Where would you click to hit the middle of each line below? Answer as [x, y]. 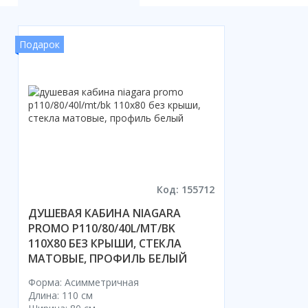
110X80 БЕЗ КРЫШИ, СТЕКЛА [105, 244]
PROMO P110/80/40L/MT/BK [102, 229]
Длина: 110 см [60, 296]
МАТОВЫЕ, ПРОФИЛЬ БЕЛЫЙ [108, 259]
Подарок [40, 45]
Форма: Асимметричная [84, 283]
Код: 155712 [185, 190]
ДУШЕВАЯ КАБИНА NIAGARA [104, 213]
